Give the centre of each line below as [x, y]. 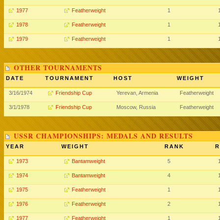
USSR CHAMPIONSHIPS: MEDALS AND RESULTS [103, 136]
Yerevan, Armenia [137, 93]
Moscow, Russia [136, 107]
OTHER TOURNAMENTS [58, 68]
